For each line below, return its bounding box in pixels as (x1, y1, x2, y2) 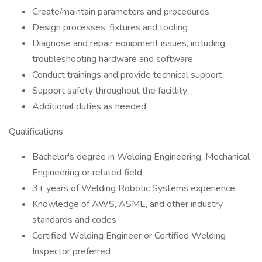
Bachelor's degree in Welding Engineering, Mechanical (32, 150, 250, 163)
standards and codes (32, 213, 116, 226)
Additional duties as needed (32, 100, 146, 113)
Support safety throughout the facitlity (32, 84, 187, 97)
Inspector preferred (32, 245, 111, 258)
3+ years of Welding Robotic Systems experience (32, 182, 235, 195)
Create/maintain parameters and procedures (32, 5, 209, 18)
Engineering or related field (32, 166, 142, 179)
